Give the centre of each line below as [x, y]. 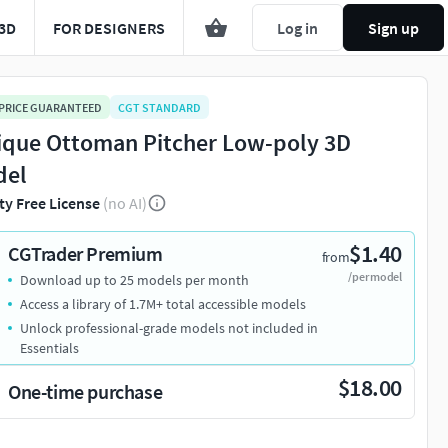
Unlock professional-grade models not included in [169, 328]
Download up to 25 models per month [134, 280]
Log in [297, 27]
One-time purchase [85, 392]
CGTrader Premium [85, 254]
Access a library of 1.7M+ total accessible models [163, 304]
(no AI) [125, 203]
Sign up [393, 27]
